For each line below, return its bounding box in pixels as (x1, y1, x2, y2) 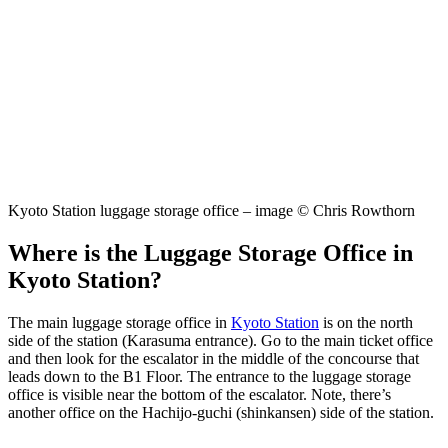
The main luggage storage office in (8, 313, 231, 331)
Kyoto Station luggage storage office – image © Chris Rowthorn (8, 201, 415, 219)
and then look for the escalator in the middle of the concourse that (8, 349, 419, 367)
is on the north (319, 313, 413, 331)
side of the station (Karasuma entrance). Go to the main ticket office (8, 331, 433, 349)
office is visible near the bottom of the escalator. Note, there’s (8, 385, 391, 403)
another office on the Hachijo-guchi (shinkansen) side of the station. (8, 403, 434, 421)
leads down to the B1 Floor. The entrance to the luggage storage (8, 367, 411, 385)
